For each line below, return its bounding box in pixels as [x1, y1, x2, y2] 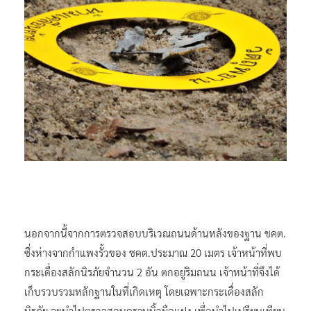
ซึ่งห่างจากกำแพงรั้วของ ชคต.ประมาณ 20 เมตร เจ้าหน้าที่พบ [24, 245, 282, 259]
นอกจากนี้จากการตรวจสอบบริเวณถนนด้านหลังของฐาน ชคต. [24, 226, 286, 239]
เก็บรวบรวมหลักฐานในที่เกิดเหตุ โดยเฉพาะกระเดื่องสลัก [24, 284, 264, 298]
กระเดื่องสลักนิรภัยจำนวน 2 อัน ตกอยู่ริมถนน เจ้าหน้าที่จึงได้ [24, 264, 280, 278]
